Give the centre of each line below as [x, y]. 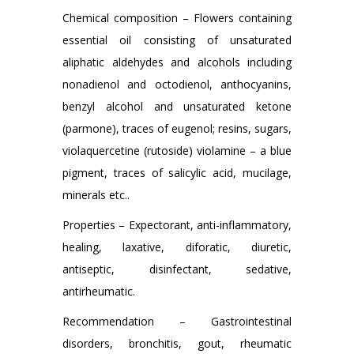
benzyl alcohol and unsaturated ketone [177, 107]
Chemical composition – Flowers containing [177, 18]
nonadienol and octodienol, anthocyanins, [177, 85]
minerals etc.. [96, 195]
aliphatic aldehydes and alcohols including [177, 62]
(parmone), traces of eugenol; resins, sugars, [177, 129]
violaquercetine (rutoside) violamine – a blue [177, 151]
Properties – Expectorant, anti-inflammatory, [177, 225]
